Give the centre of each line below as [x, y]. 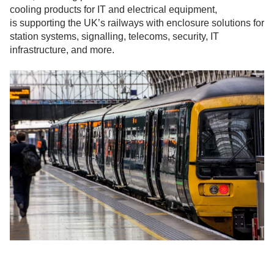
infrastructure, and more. [62, 50]
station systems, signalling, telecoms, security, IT [114, 37]
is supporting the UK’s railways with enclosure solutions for [137, 23]
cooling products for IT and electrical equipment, [113, 10]
